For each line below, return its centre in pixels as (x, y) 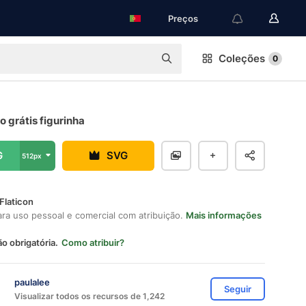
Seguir (238, 289)
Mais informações (224, 215)
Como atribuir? (93, 242)
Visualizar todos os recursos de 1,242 (89, 296)
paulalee (32, 282)
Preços (183, 18)
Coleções (242, 58)
